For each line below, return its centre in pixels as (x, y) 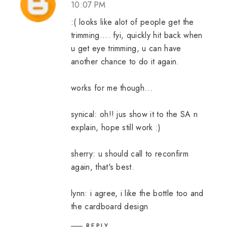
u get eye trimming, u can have (126, 48)
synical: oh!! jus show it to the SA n (134, 114)
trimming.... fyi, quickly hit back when (137, 35)
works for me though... (112, 88)
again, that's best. (103, 167)
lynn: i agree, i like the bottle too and (137, 193)
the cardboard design (110, 206)
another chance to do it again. (125, 62)
